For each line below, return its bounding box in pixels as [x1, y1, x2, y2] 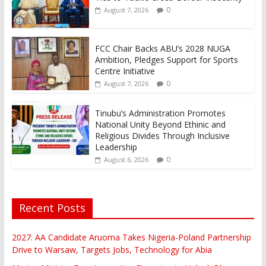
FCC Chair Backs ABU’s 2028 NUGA [94, 42, 230, 54]
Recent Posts [18, 200, 85, 215]
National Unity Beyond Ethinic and [94, 118, 226, 130]
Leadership [94, 141, 137, 153]
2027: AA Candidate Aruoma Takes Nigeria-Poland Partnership [11, 231, 251, 243]
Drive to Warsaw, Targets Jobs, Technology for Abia [11, 243, 212, 255]
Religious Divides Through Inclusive [94, 129, 230, 141]
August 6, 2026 [103, 154, 148, 164]
